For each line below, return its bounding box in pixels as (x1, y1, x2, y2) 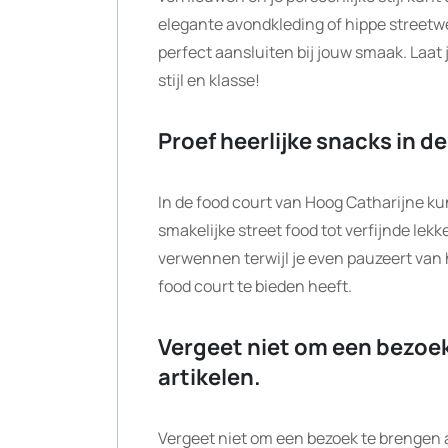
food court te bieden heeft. (158, 275, 352, 297)
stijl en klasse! (158, 69, 260, 91)
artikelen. (158, 362, 261, 392)
